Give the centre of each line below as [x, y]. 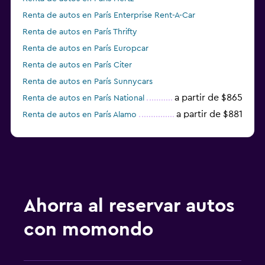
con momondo [88, 230]
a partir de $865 [209, 98]
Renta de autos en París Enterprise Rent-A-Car [109, 16]
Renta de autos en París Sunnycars [88, 82]
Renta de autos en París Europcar [85, 49]
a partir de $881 [209, 114]
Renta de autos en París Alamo [80, 115]
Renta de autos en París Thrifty [80, 32]
